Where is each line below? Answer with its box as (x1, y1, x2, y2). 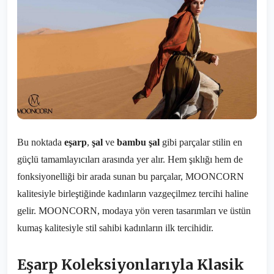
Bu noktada (17, 137, 64, 147)
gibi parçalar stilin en (160, 137, 242, 147)
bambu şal (117, 137, 160, 147)
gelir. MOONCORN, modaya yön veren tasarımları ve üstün (17, 206, 251, 216)
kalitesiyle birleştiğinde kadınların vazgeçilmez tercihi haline (17, 188, 248, 199)
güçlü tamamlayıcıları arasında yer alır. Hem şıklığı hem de (17, 154, 243, 165)
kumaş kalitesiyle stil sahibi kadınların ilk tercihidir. (17, 223, 213, 233)
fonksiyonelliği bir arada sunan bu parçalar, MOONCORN (17, 171, 244, 182)
